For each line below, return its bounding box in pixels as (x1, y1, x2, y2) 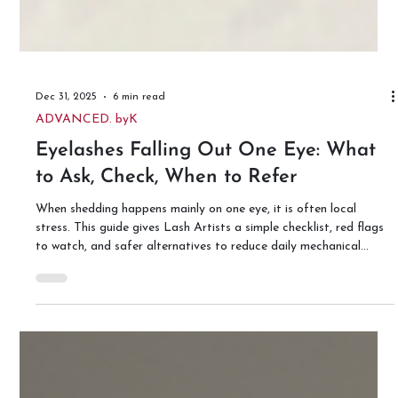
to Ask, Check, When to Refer (36, 330, 298, 351)
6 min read (113, 254, 166, 266)
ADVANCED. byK (36, 275, 139, 290)
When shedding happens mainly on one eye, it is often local (36, 365, 357, 379)
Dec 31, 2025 (36, 254, 98, 266)
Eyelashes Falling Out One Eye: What (36, 303, 377, 324)
